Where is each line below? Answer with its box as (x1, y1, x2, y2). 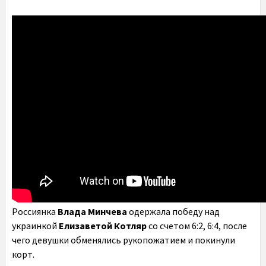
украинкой (12, 220, 59, 232)
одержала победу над (127, 205, 220, 217)
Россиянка (12, 205, 58, 217)
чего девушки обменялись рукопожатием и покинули (12, 234, 235, 246)
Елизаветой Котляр (59, 220, 147, 232)
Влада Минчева (58, 205, 127, 217)
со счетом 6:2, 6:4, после (147, 220, 247, 232)
